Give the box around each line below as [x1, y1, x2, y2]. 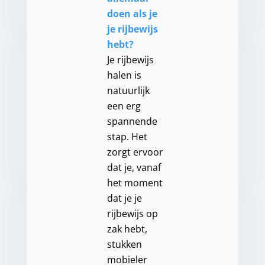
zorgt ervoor [106, 146, 163, 159]
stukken [106, 238, 142, 251]
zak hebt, [106, 222, 147, 236]
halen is [106, 69, 141, 82]
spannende [106, 115, 157, 128]
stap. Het [106, 130, 147, 144]
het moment [106, 176, 163, 190]
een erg [106, 99, 141, 113]
